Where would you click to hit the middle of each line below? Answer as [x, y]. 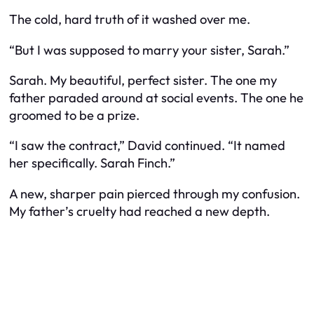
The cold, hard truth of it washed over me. [130, 20]
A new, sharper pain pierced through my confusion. [155, 193]
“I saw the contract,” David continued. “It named [147, 146]
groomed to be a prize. [74, 116]
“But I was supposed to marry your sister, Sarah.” [149, 50]
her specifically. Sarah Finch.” [92, 163]
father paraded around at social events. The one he [156, 98]
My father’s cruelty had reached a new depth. [139, 211]
